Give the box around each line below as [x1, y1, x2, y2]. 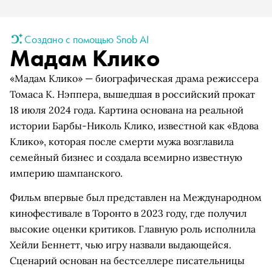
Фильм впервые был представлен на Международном [10, 191, 262, 203]
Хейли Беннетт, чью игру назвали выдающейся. [10, 239, 231, 251]
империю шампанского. [10, 167, 123, 179]
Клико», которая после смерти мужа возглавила [10, 135, 234, 148]
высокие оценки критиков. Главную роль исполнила [10, 223, 256, 235]
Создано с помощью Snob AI [24, 32, 149, 46]
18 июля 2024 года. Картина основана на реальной [10, 104, 243, 116]
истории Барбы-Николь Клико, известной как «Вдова [10, 120, 259, 132]
